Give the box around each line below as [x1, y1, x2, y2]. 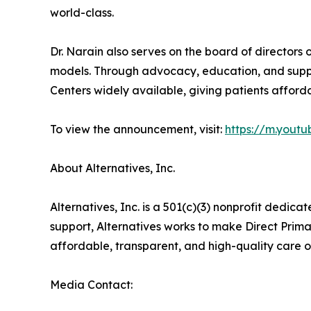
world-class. [50, 5, 114, 19]
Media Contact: [50, 277, 133, 292]
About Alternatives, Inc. [50, 160, 175, 175]
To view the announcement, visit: [50, 121, 225, 136]
